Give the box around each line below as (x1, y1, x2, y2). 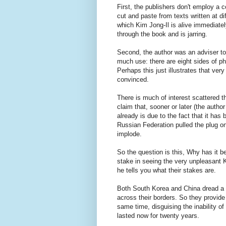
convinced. (117, 76, 149, 84)
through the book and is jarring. (117, 30, 207, 38)
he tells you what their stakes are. (117, 166, 216, 175)
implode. (117, 130, 142, 138)
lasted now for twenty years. (117, 212, 199, 220)
